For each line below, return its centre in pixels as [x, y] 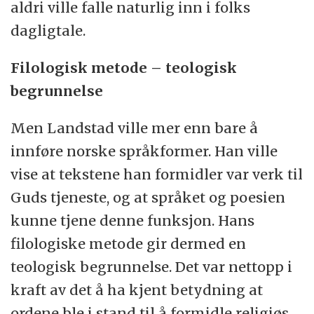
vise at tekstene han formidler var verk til [157, 174]
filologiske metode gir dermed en [129, 243]
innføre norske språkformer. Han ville [144, 151]
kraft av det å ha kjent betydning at [137, 289]
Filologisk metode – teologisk [124, 67]
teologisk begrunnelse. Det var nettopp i [152, 266]
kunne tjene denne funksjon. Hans [133, 220]
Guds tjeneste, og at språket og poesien [148, 197]
